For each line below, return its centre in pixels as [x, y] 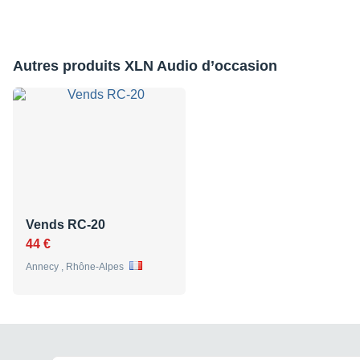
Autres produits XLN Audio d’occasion [145, 66]
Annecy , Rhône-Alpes [76, 267]
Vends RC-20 [65, 225]
